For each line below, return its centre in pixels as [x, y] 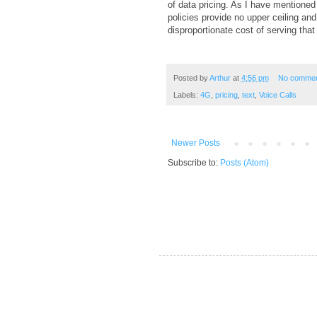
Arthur [220, 77]
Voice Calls [277, 94]
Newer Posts [195, 143]
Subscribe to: [194, 162]
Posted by [191, 77]
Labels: [186, 94]
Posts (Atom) [244, 162]
